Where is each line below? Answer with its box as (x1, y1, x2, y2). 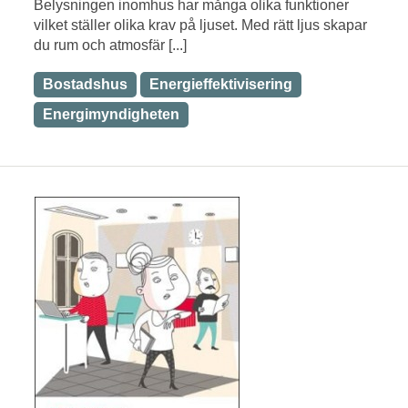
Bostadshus (43, 76, 127, 92)
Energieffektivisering (149, 76, 292, 92)
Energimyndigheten (43, 106, 179, 122)
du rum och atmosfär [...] (34, 36, 187, 53)
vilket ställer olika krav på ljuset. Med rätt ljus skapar (34, 16, 367, 33)
